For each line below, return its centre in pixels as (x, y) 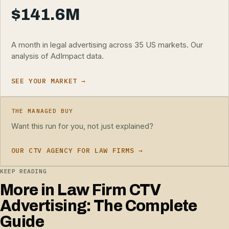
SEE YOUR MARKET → (48, 81)
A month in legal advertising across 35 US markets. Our (107, 45)
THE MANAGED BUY (42, 111)
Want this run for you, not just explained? (82, 126)
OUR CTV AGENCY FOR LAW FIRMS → (77, 151)
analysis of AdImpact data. (57, 56)
